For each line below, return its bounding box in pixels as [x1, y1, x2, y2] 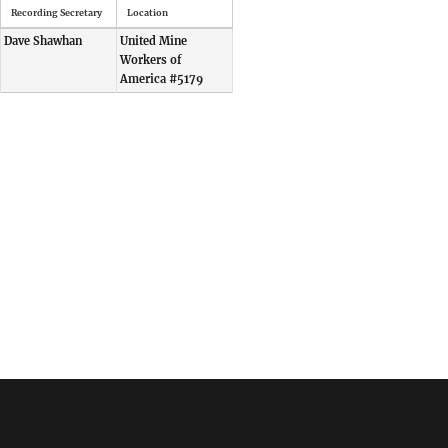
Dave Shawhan [3, 33, 82, 48]
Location [126, 6, 168, 18]
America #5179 [119, 71, 203, 86]
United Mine [119, 33, 187, 48]
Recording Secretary [10, 6, 102, 18]
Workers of [119, 52, 181, 67]
